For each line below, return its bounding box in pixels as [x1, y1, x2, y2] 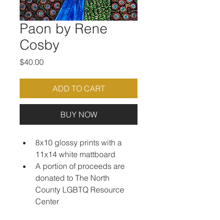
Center [35, 196, 59, 206]
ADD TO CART [52, 83, 105, 93]
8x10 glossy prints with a [35, 137, 124, 147]
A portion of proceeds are [35, 161, 127, 171]
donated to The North [35, 173, 111, 183]
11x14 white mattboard [35, 149, 115, 159]
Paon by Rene [20, 20, 108, 37]
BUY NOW [60, 110, 97, 119]
